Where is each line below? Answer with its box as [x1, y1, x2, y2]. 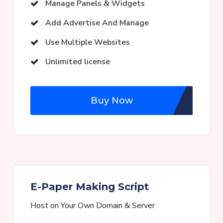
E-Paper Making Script [30, 181, 149, 193]
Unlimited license [45, 56, 110, 68]
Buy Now [90, 95, 133, 107]
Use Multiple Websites [45, 37, 130, 48]
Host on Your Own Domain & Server [30, 200, 155, 212]
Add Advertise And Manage [45, 17, 149, 29]
